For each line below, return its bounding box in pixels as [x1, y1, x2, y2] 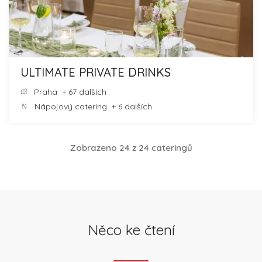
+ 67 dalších [57, 86, 106, 97]
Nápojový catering [35, 101, 107, 112]
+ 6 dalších [107, 101, 152, 112]
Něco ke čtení [87, 220, 175, 239]
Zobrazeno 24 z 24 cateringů [70, 142, 192, 153]
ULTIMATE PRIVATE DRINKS [20, 64, 171, 80]
